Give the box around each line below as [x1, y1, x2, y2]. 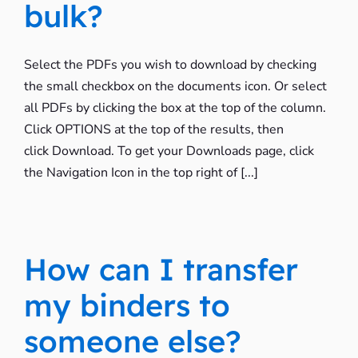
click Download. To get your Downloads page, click [23, 142, 314, 160]
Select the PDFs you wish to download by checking [23, 56, 316, 74]
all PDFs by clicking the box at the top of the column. [23, 99, 326, 117]
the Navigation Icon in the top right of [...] [23, 164, 258, 181]
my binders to [23, 286, 230, 324]
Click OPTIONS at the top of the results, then [23, 121, 284, 138]
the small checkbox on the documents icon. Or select [23, 78, 327, 95]
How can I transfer [23, 250, 298, 288]
